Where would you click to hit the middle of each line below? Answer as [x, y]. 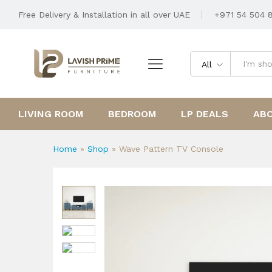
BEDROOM [132, 114]
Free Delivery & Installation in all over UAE [104, 15]
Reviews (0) [188, 27]
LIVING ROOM [51, 114]
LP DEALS [205, 114]
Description [123, 27]
